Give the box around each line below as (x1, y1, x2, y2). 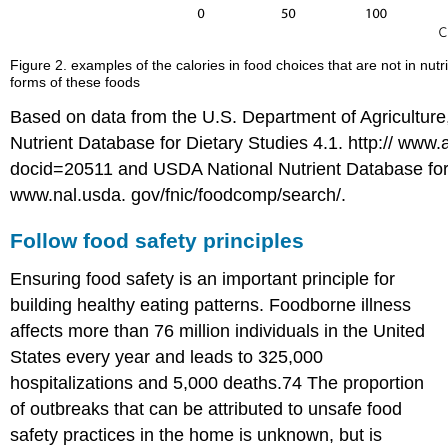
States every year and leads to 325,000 (10, 346, 324, 367)
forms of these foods (10, 74, 141, 91)
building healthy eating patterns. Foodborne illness (10, 294, 412, 315)
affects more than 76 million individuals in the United (10, 320, 426, 341)
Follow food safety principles (10, 228, 305, 252)
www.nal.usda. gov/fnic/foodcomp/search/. (10, 184, 347, 205)
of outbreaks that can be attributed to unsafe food (10, 398, 403, 419)
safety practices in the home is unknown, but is (10, 424, 383, 445)
